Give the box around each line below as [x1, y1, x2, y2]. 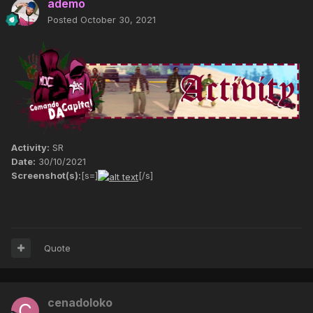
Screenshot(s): [11, 170, 81, 182]
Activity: [11, 142, 50, 154]
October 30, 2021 [80, 13, 156, 25]
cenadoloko [48, 295, 112, 310]
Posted [48, 13, 80, 25]
